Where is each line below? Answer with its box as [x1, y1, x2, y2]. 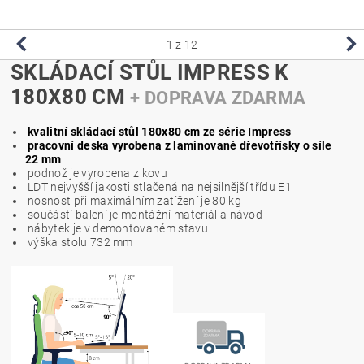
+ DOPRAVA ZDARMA [130, 86, 306, 108]
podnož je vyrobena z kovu [24, 166, 168, 180]
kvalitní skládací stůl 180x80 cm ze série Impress [28, 124, 292, 138]
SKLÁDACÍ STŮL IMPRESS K [11, 59, 289, 84]
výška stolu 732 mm [24, 235, 133, 249]
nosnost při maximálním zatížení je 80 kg [24, 193, 241, 207]
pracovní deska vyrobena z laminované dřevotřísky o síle [24, 138, 332, 152]
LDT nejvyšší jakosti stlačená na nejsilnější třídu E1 [24, 180, 292, 193]
